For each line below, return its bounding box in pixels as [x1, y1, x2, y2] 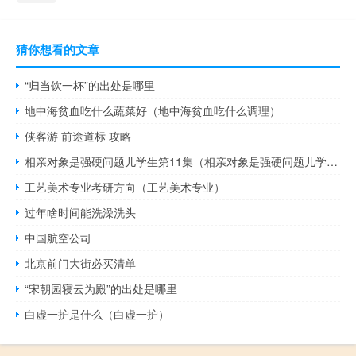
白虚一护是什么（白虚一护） [25, 305, 170, 322]
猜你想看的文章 [16, 40, 99, 58]
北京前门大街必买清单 [25, 254, 137, 271]
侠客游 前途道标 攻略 [25, 127, 132, 144]
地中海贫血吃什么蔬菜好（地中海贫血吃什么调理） [25, 102, 281, 118]
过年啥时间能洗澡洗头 [25, 203, 137, 220]
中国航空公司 [25, 229, 92, 246]
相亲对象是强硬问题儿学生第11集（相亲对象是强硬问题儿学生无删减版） [327, 153, 339, 169]
